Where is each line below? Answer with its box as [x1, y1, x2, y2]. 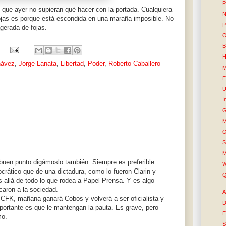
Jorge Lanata [19, 60, 56, 68]
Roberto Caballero [108, 60, 160, 68]
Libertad [61, 60, 84, 68]
